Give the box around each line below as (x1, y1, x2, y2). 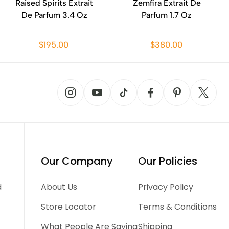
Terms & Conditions (138, 201, 217, 213)
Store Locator (41, 201, 97, 213)
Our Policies (138, 154, 197, 168)
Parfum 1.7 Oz (142, 10, 192, 20)
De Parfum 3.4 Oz (21, 10, 87, 20)
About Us (41, 181, 78, 193)
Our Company (41, 154, 113, 168)
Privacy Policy (138, 181, 193, 193)
